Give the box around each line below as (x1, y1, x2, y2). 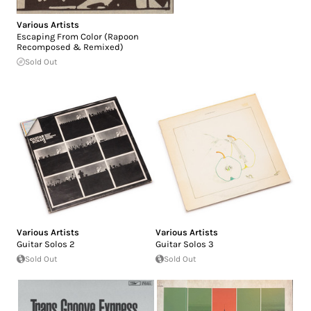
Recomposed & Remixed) (17, 41, 124, 52)
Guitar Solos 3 (155, 238, 214, 249)
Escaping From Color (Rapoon (17, 31, 139, 42)
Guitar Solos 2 (17, 238, 75, 249)
